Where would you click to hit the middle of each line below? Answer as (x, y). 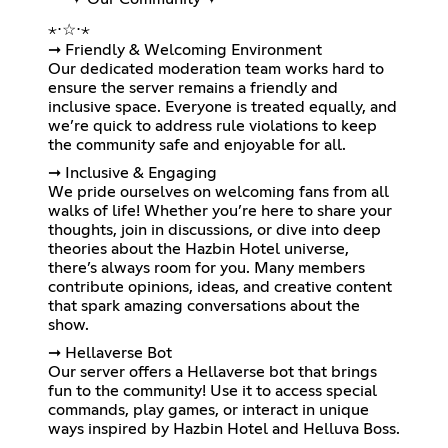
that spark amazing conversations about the (204, 305)
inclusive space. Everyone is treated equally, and (222, 106)
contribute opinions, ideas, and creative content (220, 286)
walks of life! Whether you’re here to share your (220, 210)
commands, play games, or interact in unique (208, 409)
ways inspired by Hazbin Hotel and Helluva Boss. (224, 428)
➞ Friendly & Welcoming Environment (185, 49)
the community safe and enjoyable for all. (197, 144)
